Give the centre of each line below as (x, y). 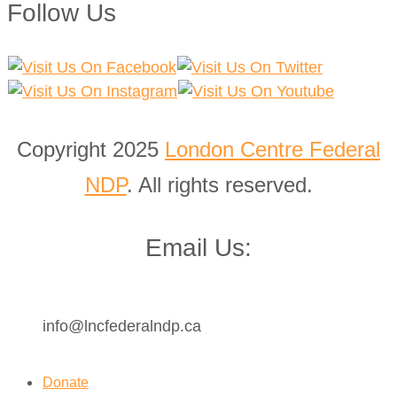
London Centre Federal (272, 149)
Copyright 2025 (91, 149)
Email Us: (198, 248)
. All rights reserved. (219, 184)
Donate (66, 383)
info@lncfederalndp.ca (122, 327)
